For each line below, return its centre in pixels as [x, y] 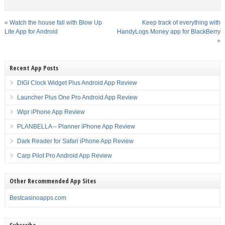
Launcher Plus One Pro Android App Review [77, 97]
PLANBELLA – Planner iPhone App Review [76, 127]
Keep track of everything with [182, 23]
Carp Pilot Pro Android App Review [64, 156]
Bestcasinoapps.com [38, 198]
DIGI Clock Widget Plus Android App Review [77, 83]
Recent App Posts [34, 68]
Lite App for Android [31, 32]
